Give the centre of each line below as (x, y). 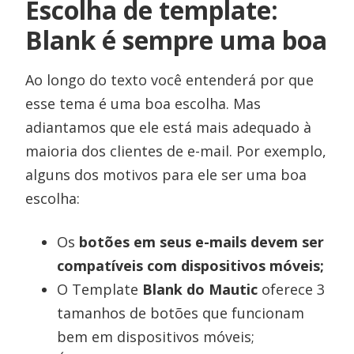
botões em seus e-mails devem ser (202, 241)
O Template (100, 289)
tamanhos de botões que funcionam (181, 313)
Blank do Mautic (200, 289)
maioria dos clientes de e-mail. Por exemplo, (176, 151)
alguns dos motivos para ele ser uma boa (166, 174)
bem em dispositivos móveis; (156, 336)
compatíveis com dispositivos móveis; (191, 265)
